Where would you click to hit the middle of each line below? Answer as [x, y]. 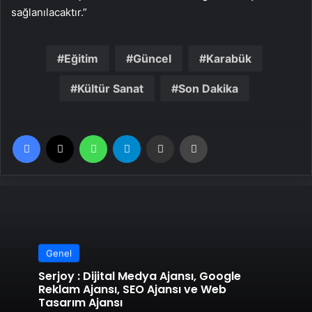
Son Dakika [208, 88]
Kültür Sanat [110, 88]
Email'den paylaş [187, 134]
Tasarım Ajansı [80, 302]
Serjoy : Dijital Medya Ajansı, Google [58, 276]
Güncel [152, 58]
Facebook [61, 134]
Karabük [229, 58]
